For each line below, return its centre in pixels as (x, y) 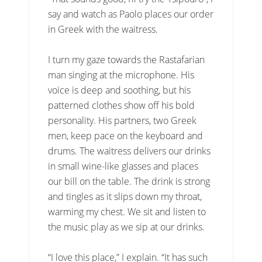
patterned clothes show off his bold (122, 106)
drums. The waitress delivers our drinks (130, 151)
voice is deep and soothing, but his (120, 90)
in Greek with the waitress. (103, 30)
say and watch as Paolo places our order (131, 14)
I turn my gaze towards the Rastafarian (127, 60)
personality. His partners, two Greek (123, 121)
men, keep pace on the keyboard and (126, 136)
